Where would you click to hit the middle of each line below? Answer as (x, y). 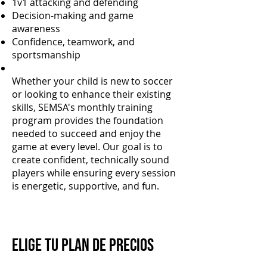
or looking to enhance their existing (91, 94)
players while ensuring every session (94, 173)
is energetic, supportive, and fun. (86, 186)
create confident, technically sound (91, 160)
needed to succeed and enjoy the (86, 133)
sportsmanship (46, 55)
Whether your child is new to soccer (92, 81)
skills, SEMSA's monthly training (82, 107)
